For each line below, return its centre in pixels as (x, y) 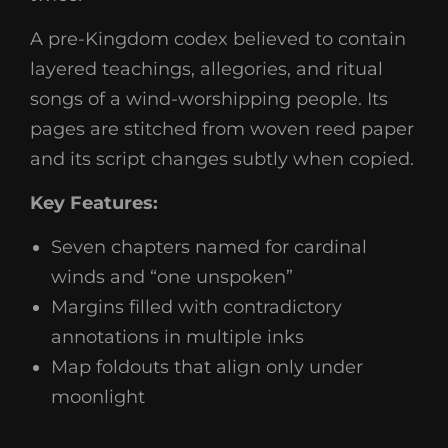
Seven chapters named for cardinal (209, 247)
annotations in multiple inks (177, 337)
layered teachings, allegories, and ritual (206, 69)
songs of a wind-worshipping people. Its (209, 99)
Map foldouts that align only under (207, 367)
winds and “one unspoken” (172, 277)
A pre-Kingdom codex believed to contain (218, 39)
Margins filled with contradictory (196, 307)
